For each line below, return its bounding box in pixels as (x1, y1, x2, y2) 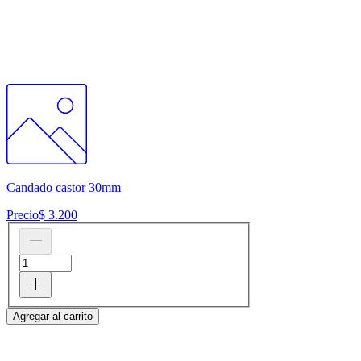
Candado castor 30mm (6, 180, 121, 194)
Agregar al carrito (13, 310, 93, 323)
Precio (6, 207, 39, 222)
